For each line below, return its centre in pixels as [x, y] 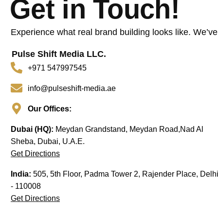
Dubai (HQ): [33, 129]
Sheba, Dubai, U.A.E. [48, 141]
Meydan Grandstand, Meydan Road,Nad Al [129, 129]
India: [22, 174]
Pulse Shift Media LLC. [59, 54]
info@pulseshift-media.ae [72, 88]
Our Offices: [50, 109]
